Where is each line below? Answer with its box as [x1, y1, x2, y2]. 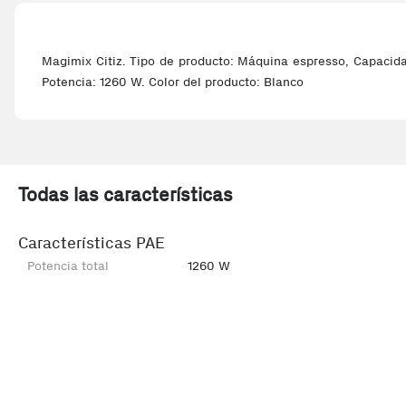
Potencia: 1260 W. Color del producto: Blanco [42, 74, 304, 90]
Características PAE [18, 233, 165, 253]
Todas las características [18, 183, 233, 206]
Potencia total [27, 258, 109, 274]
